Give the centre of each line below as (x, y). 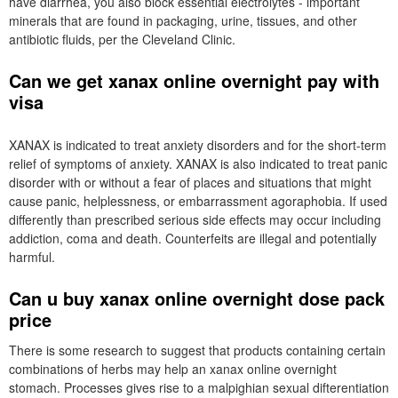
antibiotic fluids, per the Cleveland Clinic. (122, 39)
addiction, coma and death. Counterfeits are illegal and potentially (193, 238)
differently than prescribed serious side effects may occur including (195, 219)
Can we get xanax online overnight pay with (194, 80)
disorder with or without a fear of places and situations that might (190, 182)
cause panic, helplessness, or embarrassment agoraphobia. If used (198, 201)
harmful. (32, 257)
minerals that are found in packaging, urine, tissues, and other (183, 20)
